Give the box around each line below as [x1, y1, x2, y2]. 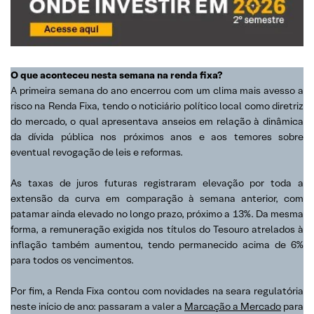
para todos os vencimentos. [11, 253, 134, 266]
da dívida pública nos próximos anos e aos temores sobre [11, 130, 303, 143]
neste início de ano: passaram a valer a [11, 299, 184, 313]
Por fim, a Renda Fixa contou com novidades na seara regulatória [11, 284, 303, 297]
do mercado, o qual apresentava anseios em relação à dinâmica [11, 114, 303, 128]
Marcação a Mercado [184, 299, 281, 313]
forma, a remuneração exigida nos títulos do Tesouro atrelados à [11, 222, 303, 235]
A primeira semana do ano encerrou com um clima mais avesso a [11, 83, 303, 97]
